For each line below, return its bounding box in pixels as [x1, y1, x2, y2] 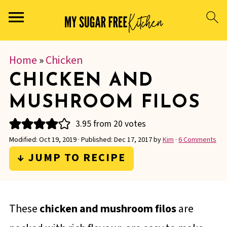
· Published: [76, 135, 114, 145]
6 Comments [178, 135, 216, 145]
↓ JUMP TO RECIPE [17, 149, 126, 166]
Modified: [9, 135, 39, 145]
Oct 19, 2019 [39, 135, 77, 145]
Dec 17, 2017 [113, 135, 152, 145]
